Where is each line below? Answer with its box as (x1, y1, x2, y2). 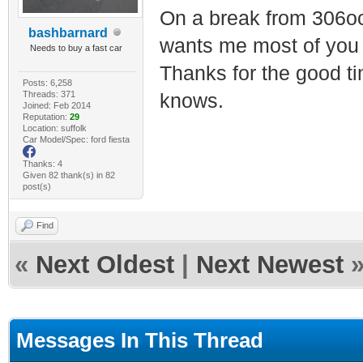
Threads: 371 (22, 88, 75, 99)
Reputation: (22, 111, 70, 122)
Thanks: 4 (22, 158, 62, 169)
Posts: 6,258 (22, 77, 72, 88)
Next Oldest (36, 250, 174, 279)
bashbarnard (28, 25, 109, 40)
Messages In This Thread (16, 327, 263, 352)
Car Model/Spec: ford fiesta (22, 134, 130, 144)
